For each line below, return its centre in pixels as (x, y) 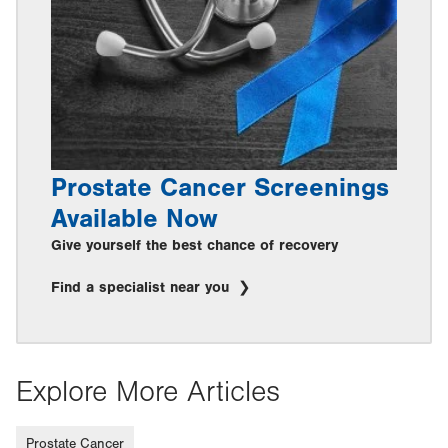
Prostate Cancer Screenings (220, 188)
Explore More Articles (148, 392)
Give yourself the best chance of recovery (194, 246)
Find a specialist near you (142, 288)
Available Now (134, 219)
